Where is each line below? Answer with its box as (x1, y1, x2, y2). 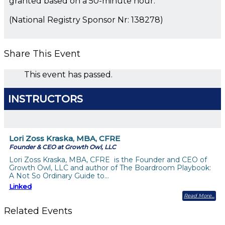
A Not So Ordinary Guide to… (9, 171, 109, 180)
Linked (9, 182, 32, 190)
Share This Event (4, 48, 80, 59)
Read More (184, 192, 211, 199)
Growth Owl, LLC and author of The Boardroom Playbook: (9, 163, 211, 172)
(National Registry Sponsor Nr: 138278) (9, 15, 163, 25)
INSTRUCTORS (8, 92, 83, 105)
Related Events (4, 205, 72, 216)
